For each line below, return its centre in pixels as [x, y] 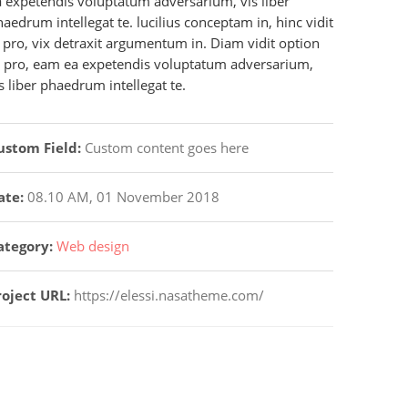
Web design [93, 246]
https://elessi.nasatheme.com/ [169, 295]
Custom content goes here [165, 148]
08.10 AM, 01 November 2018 [122, 197]
